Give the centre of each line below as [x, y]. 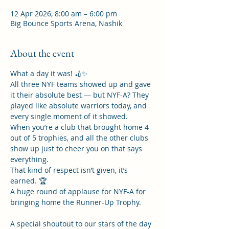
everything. [29, 159]
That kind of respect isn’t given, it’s [70, 170]
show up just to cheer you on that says [77, 148]
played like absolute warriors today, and [79, 106]
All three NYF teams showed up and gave [82, 84]
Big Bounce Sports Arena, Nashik [66, 23]
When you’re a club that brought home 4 [81, 127]
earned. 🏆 [28, 181]
